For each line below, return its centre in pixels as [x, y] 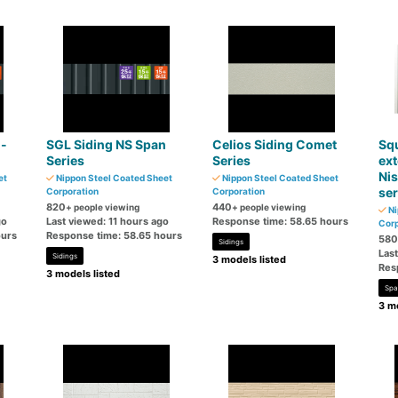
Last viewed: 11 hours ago [108, 221]
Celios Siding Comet [274, 144]
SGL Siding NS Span [107, 144]
